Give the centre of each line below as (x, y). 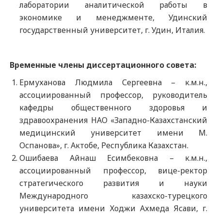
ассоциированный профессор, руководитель (113, 95)
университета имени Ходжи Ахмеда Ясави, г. (113, 208)
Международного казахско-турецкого (113, 196)
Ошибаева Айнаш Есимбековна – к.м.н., (113, 158)
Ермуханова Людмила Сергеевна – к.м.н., (113, 82)
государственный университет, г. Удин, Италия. (112, 30)
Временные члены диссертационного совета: (103, 65)
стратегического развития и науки (113, 183)
